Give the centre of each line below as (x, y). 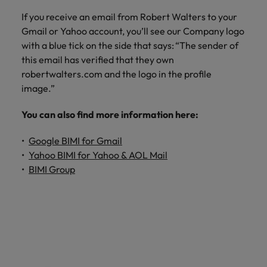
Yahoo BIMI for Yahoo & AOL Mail (98, 155)
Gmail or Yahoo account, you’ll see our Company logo (133, 31)
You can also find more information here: (111, 114)
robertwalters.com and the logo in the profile (117, 74)
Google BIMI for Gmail (75, 140)
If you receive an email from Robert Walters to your (129, 16)
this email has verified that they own (98, 59)
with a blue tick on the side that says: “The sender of (130, 45)
